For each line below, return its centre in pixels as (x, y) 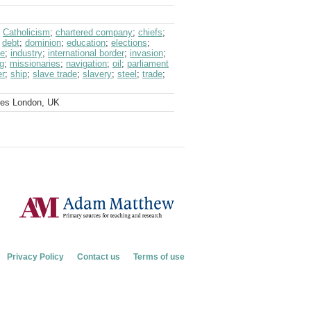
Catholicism (26, 32)
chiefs (150, 32)
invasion (146, 53)
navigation (86, 64)
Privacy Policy (35, 257)
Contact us (99, 257)
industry (26, 53)
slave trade (55, 74)
